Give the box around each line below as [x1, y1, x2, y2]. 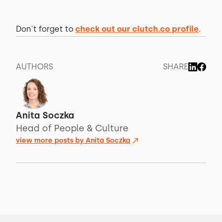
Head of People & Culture [16, 123, 128, 134]
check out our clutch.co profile [75, 24, 199, 34]
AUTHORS [16, 62, 53, 71]
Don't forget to [16, 24, 75, 34]
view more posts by [16, 136, 86, 145]
